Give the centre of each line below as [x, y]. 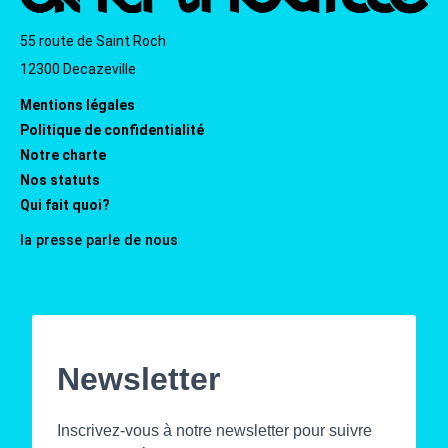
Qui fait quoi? [65, 204]
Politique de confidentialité [112, 129]
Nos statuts [60, 179]
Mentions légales [77, 104]
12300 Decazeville [78, 68]
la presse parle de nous [99, 239]
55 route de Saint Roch [93, 40]
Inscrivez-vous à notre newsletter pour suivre [214, 430]
